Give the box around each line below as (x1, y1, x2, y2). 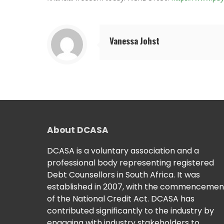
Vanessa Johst (109, 34, 159, 47)
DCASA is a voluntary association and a (47, 145, 199, 157)
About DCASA (47, 124, 108, 136)
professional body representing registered (47, 157, 214, 169)
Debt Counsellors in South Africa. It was (47, 169, 200, 181)
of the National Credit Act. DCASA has (47, 193, 194, 205)
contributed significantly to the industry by (47, 205, 214, 217)
